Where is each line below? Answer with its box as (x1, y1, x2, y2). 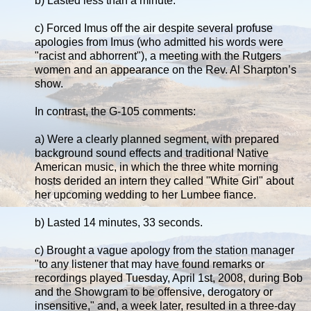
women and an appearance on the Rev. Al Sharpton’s (35, 63, 296, 76)
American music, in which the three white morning (35, 160, 278, 173)
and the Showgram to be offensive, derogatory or (35, 285, 273, 298)
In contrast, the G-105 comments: (35, 105, 196, 117)
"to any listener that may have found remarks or (35, 258, 264, 270)
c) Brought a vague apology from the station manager (35, 244, 294, 256)
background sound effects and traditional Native (35, 146, 269, 159)
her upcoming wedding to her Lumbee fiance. (35, 188, 256, 201)
